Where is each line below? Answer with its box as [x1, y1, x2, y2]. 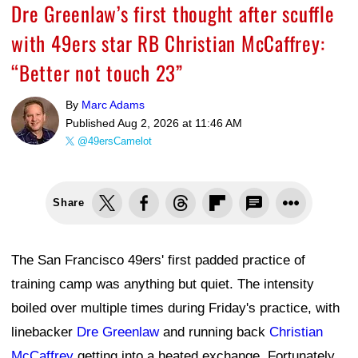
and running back [159, 324, 269, 340]
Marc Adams [82, 97, 145, 111]
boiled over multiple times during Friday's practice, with [11, 300, 340, 316]
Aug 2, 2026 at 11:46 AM [117, 116, 242, 129]
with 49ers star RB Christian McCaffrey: [11, 27, 325, 58]
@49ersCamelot [78, 134, 152, 147]
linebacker [11, 324, 77, 340]
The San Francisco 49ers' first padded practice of [11, 252, 305, 268]
